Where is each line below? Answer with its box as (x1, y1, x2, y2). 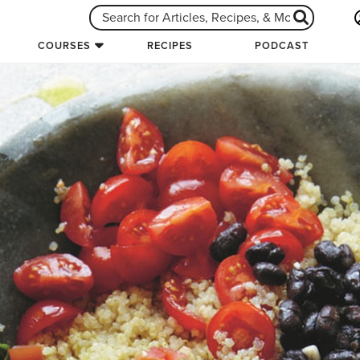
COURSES (37, 39, 91, 52)
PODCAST (255, 39, 309, 52)
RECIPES (147, 39, 194, 52)
